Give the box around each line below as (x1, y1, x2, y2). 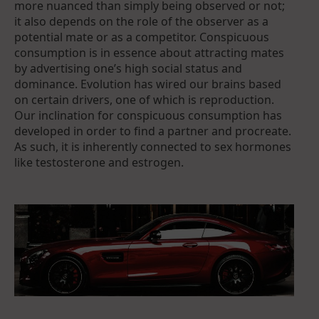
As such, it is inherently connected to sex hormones (14, 138, 291, 155)
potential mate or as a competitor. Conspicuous (14, 28, 269, 45)
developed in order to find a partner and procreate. (14, 122, 291, 139)
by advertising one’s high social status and (14, 60, 242, 76)
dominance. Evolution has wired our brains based (14, 75, 281, 92)
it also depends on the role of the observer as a (14, 13, 268, 29)
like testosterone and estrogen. (14, 154, 184, 170)
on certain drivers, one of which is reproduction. (14, 91, 274, 108)
